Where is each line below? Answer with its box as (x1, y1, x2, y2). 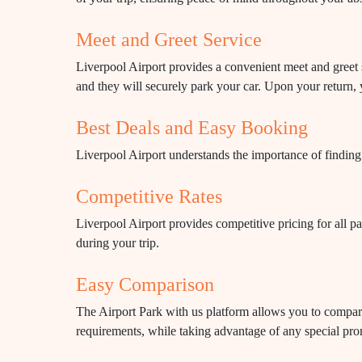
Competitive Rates (76, 186, 222, 207)
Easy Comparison (76, 274, 214, 295)
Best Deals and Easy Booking (76, 117, 308, 138)
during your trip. (76, 236, 159, 250)
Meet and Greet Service (76, 29, 262, 50)
